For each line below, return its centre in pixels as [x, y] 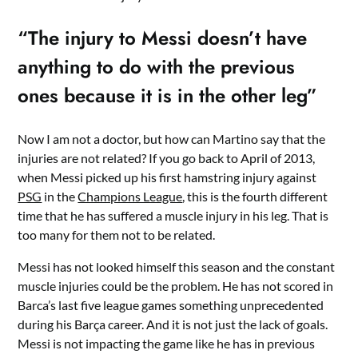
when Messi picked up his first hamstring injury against [167, 177]
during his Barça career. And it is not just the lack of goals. [173, 324]
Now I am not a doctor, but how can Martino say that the [172, 139]
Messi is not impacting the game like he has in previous [167, 343]
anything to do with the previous [157, 67]
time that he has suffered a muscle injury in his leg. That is [173, 215]
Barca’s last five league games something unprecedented [171, 305]
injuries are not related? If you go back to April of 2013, [167, 158]
